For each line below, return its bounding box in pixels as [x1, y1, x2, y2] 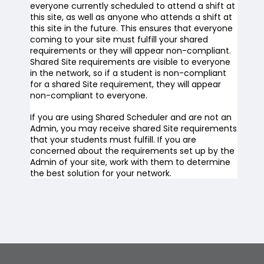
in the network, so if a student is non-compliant [29, 67, 226, 79]
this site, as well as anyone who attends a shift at [29, 11, 232, 23]
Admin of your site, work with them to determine [29, 156, 230, 168]
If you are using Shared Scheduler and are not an [29, 111, 232, 123]
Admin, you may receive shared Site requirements [29, 123, 237, 134]
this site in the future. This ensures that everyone [29, 22, 233, 34]
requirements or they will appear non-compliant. [29, 45, 231, 57]
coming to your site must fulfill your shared [29, 34, 208, 45]
